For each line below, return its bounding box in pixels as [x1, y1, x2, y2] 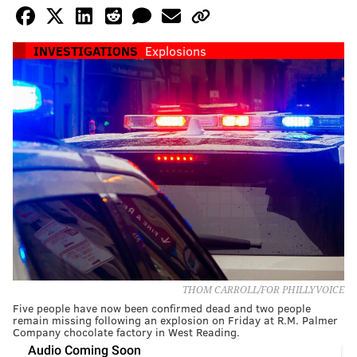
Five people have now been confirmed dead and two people [13, 300, 311, 316]
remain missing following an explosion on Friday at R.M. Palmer [13, 312, 338, 328]
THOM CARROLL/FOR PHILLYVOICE [182, 284, 344, 296]
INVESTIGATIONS [33, 42, 138, 60]
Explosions [145, 42, 206, 60]
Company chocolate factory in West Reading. [13, 324, 240, 339]
